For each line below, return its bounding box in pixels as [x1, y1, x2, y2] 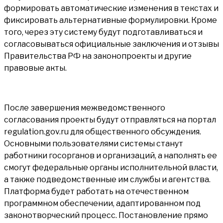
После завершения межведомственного [4, 103, 165, 113]
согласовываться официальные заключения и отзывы [4, 39, 219, 49]
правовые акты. [4, 63, 67, 73]
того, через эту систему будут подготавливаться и [4, 27, 203, 37]
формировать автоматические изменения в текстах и [4, 3, 219, 13]
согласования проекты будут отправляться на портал [4, 115, 216, 125]
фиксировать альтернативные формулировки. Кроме [4, 15, 217, 25]
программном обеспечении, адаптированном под [4, 199, 201, 209]
